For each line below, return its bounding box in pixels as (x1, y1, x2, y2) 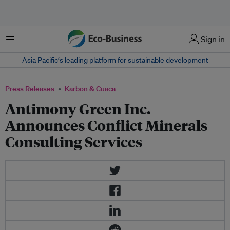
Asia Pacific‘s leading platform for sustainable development (22, 55, 208, 65)
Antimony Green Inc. (5, 99, 150, 118)
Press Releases (5, 84, 54, 93)
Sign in (201, 34, 225, 44)
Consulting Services (5, 132, 142, 151)
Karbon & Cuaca (65, 84, 116, 93)
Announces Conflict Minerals (5, 116, 207, 135)
